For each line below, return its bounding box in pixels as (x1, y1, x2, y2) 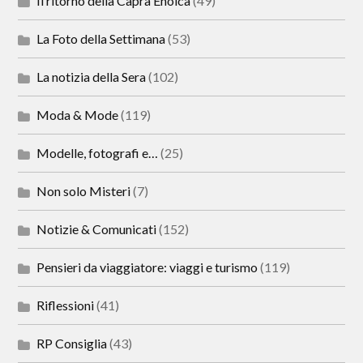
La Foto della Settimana (36, 30, 166, 46)
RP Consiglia (36, 335, 108, 351)
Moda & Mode (36, 106, 119, 122)
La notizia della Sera (36, 68, 147, 84)
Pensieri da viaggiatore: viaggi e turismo (36, 258, 258, 275)
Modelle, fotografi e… (36, 144, 159, 160)
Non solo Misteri (36, 182, 131, 199)
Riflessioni (36, 297, 95, 313)
